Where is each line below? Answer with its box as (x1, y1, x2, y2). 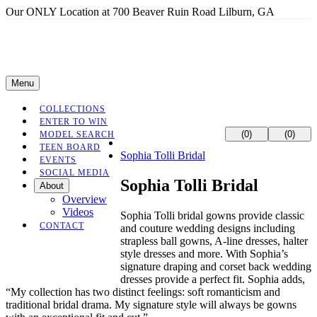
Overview (62, 193, 107, 205)
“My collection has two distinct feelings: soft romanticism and (6, 285, 280, 298)
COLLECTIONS (40, 104, 105, 114)
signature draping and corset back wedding (120, 260, 311, 272)
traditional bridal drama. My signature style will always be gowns (6, 298, 296, 311)
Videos (62, 206, 93, 218)
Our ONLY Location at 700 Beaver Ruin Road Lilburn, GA (6, 6, 275, 18)
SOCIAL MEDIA (40, 168, 110, 178)
